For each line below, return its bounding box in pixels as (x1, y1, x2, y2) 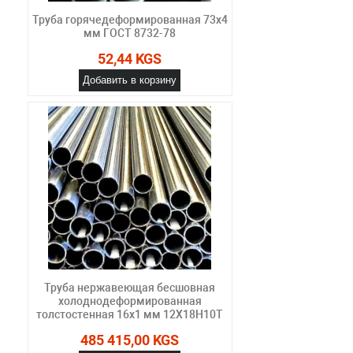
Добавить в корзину (83, 73, 177, 86)
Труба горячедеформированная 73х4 (32, 13, 228, 26)
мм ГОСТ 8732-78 (84, 26, 176, 39)
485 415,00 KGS (80, 331, 180, 348)
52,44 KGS (98, 50, 162, 67)
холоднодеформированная (58, 294, 202, 307)
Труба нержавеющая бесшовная (44, 281, 216, 294)
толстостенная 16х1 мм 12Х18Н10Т (36, 307, 224, 321)
